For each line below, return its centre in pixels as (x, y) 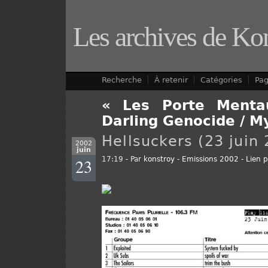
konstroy (159, 159)
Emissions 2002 (210, 159)
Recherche (122, 80)
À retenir (171, 80)
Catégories (221, 80)
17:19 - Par (123, 159)
